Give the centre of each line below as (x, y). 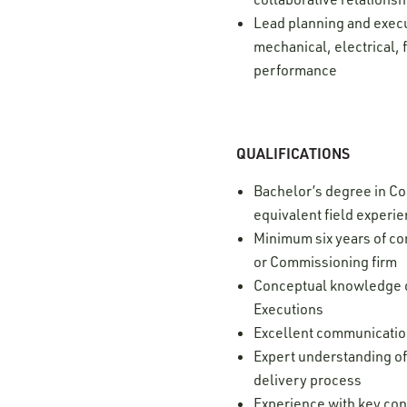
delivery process (308, 379)
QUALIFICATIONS (293, 153)
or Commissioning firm (326, 261)
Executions (289, 308)
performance (296, 70)
